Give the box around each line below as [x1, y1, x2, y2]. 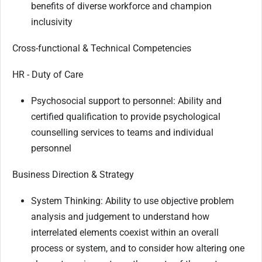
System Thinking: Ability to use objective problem [31, 195, 234, 206]
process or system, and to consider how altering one [31, 242, 244, 254]
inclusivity [31, 16, 73, 27]
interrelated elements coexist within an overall [31, 226, 219, 238]
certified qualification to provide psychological [31, 111, 220, 122]
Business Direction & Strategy [12, 168, 134, 180]
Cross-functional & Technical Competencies [12, 42, 191, 54]
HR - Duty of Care [12, 68, 83, 80]
